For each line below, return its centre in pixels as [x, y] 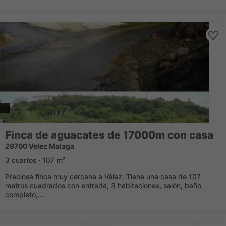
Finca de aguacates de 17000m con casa [109, 135]
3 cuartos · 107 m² [35, 160]
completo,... [24, 194]
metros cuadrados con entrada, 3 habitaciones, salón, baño [103, 185]
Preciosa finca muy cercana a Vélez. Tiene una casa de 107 [103, 176]
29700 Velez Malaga [40, 146]
